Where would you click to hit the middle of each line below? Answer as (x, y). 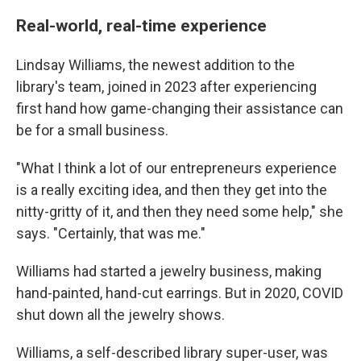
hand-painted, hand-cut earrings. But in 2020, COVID (180, 293)
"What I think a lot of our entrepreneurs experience (176, 168)
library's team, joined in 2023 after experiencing (166, 87)
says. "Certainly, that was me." (111, 233)
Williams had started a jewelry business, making (169, 271)
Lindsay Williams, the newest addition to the (156, 65)
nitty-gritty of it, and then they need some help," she (180, 212)
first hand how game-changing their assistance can (180, 108)
